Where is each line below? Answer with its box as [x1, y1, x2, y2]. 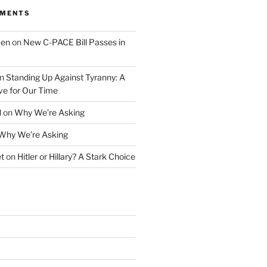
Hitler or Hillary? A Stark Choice [17, 151, 135, 162]
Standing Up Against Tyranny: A [5, 72, 125, 82]
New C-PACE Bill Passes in [23, 36, 125, 47]
